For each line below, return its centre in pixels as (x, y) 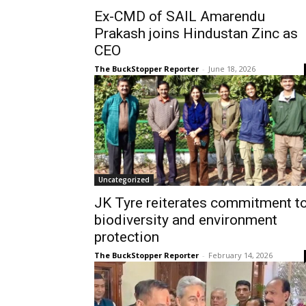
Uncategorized (124, 179)
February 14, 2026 (240, 255)
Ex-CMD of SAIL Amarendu (180, 16)
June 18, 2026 (232, 68)
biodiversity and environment (186, 220)
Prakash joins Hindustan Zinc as (196, 33)
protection (127, 237)
